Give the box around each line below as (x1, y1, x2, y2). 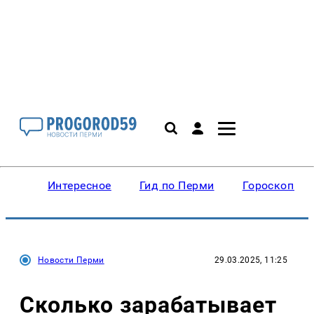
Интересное (48, 179, 111, 192)
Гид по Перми (139, 179, 214, 192)
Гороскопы (242, 179, 303, 192)
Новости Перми (38, 255, 104, 265)
